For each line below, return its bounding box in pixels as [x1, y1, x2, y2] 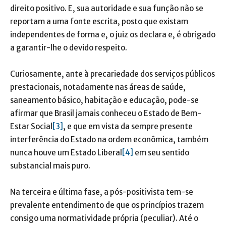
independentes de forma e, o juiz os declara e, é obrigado [10, 30, 215, 39]
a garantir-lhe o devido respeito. [10, 43, 127, 52]
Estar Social [10, 122, 52, 131]
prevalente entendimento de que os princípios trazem [10, 200, 204, 210]
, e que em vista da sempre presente [63, 122, 193, 131]
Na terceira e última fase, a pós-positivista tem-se [10, 187, 193, 197]
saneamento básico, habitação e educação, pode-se [10, 95, 199, 105]
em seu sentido [133, 148, 189, 157]
